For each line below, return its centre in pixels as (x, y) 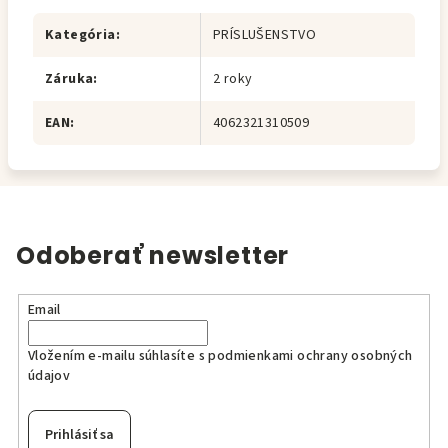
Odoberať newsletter (153, 255)
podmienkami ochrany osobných (310, 355)
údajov (49, 375)
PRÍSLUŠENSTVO (265, 35)
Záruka (69, 79)
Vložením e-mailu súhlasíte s (118, 355)
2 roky (233, 79)
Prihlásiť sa (79, 434)
